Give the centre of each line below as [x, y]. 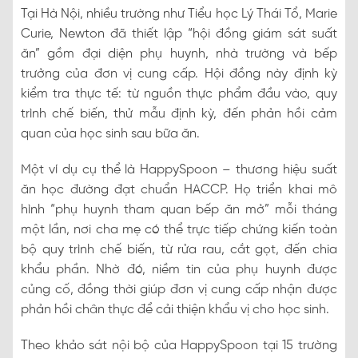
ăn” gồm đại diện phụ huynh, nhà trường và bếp [179, 54]
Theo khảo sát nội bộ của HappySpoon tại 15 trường [179, 345]
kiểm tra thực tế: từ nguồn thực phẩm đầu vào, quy [179, 93]
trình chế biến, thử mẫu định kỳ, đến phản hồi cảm [179, 113]
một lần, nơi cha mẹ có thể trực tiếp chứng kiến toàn [179, 229]
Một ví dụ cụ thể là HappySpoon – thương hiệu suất [179, 169]
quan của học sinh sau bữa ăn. [110, 133]
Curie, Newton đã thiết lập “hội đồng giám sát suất [179, 34]
